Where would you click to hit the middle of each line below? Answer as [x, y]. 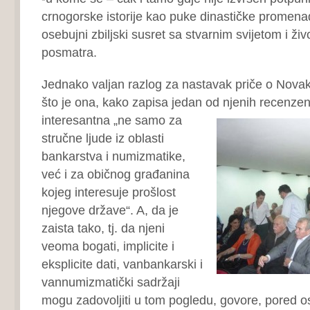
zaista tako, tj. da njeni [103, 228]
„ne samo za [147, 120]
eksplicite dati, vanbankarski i [122, 264]
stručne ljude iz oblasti [102, 138]
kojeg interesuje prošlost [108, 192]
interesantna [77, 120]
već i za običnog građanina [115, 174]
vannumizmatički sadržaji [110, 282]
